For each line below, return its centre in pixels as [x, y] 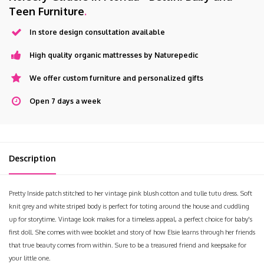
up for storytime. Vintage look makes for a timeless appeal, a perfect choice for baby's [131, 219]
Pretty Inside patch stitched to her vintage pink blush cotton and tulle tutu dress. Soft [131, 193]
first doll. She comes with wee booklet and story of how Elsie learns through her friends [132, 232]
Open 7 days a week [65, 101]
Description [32, 158]
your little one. [30, 258]
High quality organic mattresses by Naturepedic [114, 55]
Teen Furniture [47, 11]
